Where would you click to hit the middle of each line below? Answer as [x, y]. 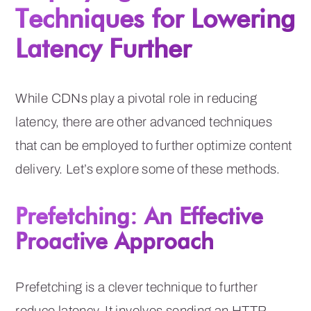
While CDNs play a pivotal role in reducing [136, 99]
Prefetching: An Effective [140, 216]
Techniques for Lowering [155, 18]
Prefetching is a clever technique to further [136, 287]
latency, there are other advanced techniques [144, 122]
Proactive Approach [115, 241]
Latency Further [103, 48]
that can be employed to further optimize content [154, 146]
